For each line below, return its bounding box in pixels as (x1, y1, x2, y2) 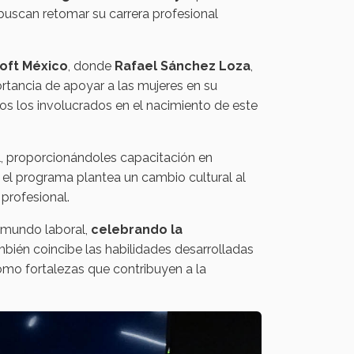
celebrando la (91, 222, 183, 238)
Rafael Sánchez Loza (115, 58, 250, 74)
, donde (68, 58, 115, 74)
